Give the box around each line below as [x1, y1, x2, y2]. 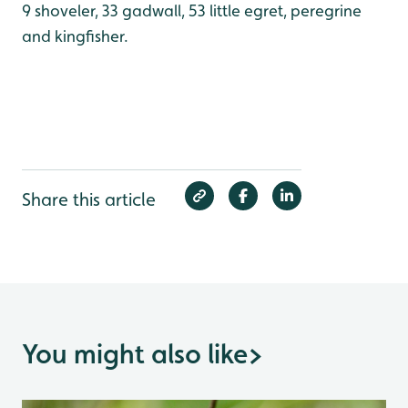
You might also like [22, 338, 248, 370]
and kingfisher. [22, 26, 128, 46]
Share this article [22, 189, 156, 210]
